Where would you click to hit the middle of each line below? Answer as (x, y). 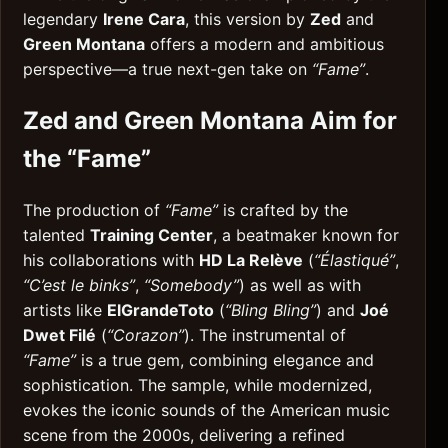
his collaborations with (111, 260)
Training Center (151, 235)
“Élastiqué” (354, 260)
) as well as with (300, 285)
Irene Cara (144, 19)
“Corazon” (145, 335)
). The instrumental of (265, 335)
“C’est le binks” (79, 285)
